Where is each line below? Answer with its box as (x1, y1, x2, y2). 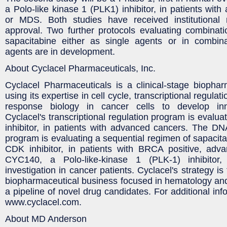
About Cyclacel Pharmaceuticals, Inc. (5, 63, 156, 73)
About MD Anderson (5, 213, 87, 224)
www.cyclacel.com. (5, 197, 82, 207)
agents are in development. (5, 46, 115, 57)
